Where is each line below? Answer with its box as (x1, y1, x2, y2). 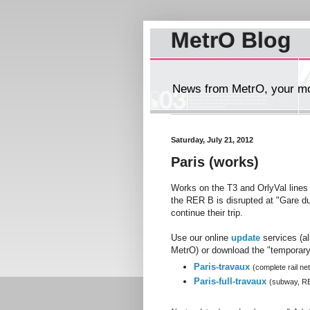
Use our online (171, 232, 231, 243)
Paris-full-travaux (194, 276, 266, 287)
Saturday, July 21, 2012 (171, 136, 253, 145)
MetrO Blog (171, 28, 291, 53)
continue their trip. (171, 207, 243, 218)
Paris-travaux (194, 262, 250, 273)
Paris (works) (171, 154, 259, 170)
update (231, 232, 260, 243)
